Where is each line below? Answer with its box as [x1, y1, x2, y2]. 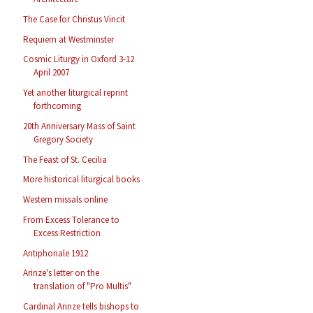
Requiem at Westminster [23, 33, 115, 45]
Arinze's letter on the [23, 267, 100, 279]
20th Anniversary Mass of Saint [23, 119, 136, 132]
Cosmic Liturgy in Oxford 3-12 [23, 53, 135, 66]
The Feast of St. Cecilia [23, 153, 108, 166]
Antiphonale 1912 [23, 247, 89, 259]
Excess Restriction [34, 226, 101, 239]
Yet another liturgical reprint [23, 87, 129, 99]
